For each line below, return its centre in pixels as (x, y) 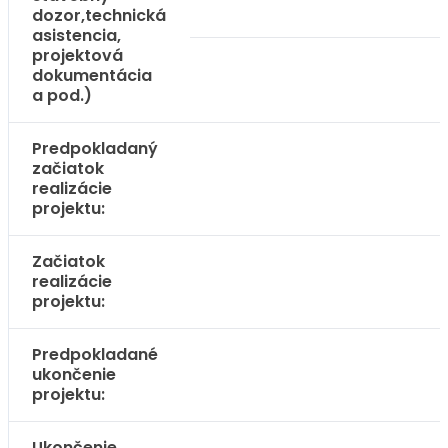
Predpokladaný (95, 148)
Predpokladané (95, 354)
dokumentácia (92, 75)
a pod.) (62, 95)
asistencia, (76, 35)
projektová (77, 55)
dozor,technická (99, 15)
